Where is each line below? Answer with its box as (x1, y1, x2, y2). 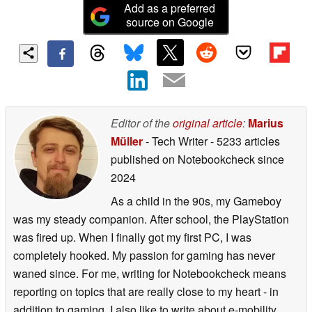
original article (173, 114, 242, 131)
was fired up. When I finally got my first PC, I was (13, 228, 251, 245)
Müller (111, 132, 143, 149)
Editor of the (111, 114, 173, 131)
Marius (248, 114, 283, 131)
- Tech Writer (143, 132, 210, 149)
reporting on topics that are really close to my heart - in (13, 283, 279, 299)
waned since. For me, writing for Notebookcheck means (13, 265, 286, 281)
